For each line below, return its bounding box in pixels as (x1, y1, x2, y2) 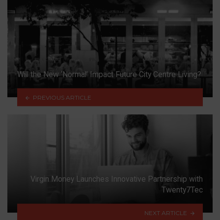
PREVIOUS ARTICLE (32, 93, 91, 101)
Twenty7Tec (162, 185, 203, 195)
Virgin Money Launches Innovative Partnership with (30, 174, 203, 184)
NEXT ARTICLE (144, 209, 188, 217)
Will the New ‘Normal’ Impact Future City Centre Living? (17, 70, 201, 80)
